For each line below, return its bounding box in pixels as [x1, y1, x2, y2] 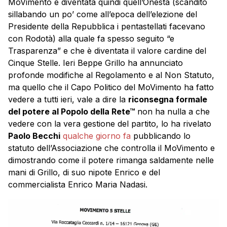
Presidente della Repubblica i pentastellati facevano [8, 21, 205, 31]
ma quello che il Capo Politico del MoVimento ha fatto [8, 82, 214, 92]
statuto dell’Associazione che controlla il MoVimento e [8, 142, 215, 153]
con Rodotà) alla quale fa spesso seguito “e [8, 33, 174, 44]
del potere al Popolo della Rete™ [8, 106, 135, 117]
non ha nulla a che [135, 106, 210, 117]
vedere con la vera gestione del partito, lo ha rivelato [8, 118, 211, 129]
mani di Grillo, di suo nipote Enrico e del [8, 167, 160, 177]
